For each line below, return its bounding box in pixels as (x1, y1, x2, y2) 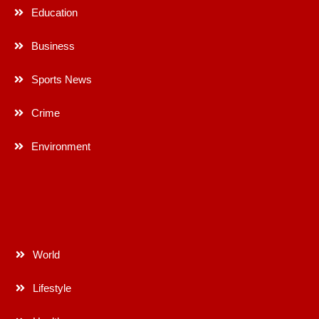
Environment (31, 140, 90, 152)
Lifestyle (32, 281, 71, 294)
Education (31, 6, 78, 19)
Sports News (31, 73, 92, 85)
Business (31, 39, 75, 52)
